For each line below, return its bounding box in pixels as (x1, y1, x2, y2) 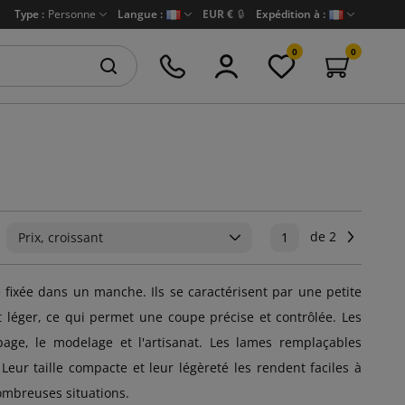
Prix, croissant (18, 228, 103, 246)
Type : (14, 6, 44, 22)
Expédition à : (256, 6, 325, 22)
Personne (48, 6, 96, 22)
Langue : (118, 6, 163, 22)
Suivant (357, 227, 402, 245)
